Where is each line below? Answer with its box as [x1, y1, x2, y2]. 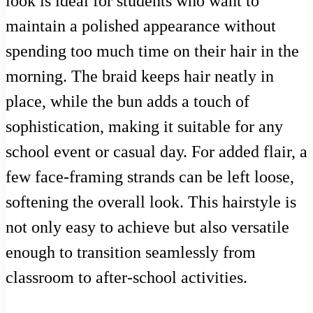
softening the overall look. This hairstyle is [6, 193, 296, 212]
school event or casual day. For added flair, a [6, 143, 307, 161]
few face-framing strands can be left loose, [6, 168, 294, 187]
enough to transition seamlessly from [6, 243, 256, 262]
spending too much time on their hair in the [6, 42, 299, 61]
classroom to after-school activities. [6, 268, 247, 287]
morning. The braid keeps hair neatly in [6, 67, 274, 86]
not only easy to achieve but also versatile [6, 218, 289, 237]
